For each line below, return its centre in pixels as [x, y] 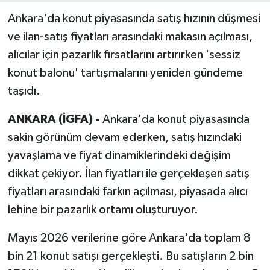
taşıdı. [24, 91]
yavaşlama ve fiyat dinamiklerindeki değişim [119, 155]
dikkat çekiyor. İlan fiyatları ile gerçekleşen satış [128, 173]
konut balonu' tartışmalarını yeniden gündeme [125, 73]
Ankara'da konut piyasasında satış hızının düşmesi [134, 18]
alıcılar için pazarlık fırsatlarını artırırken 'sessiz [124, 55]
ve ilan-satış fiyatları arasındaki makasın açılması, [130, 36]
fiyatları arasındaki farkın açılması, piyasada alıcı [127, 191]
